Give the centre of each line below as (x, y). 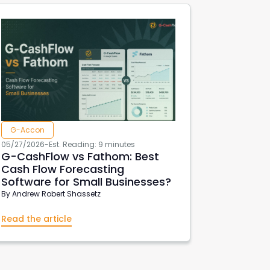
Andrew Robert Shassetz (57, 194)
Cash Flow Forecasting (63, 169)
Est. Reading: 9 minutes (92, 144)
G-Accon (28, 130)
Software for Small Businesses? (86, 182)
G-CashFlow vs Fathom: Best (80, 156)
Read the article (37, 219)
